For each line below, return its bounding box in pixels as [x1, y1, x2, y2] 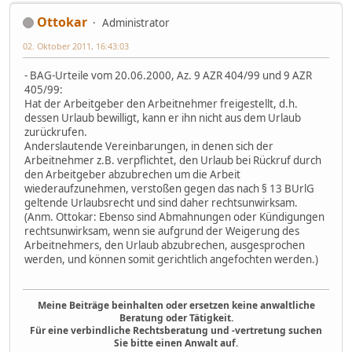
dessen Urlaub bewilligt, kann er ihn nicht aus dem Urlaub [24, 110, 301, 125]
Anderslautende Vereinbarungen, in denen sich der [24, 138, 273, 153]
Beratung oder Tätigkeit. [119, 311, 233, 325]
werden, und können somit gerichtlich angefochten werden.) [24, 251, 318, 266]
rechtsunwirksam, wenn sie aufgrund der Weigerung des [24, 223, 299, 238]
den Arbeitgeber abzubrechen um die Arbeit [24, 167, 240, 181]
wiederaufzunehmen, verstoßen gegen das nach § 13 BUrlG [24, 181, 314, 196]
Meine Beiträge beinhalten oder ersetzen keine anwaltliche [37, 299, 315, 313]
